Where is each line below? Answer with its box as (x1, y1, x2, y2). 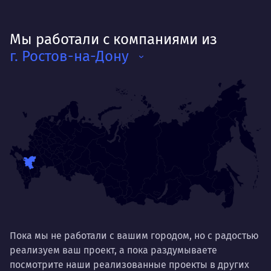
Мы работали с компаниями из (10, 30, 217, 48)
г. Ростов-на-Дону (10, 47, 129, 65)
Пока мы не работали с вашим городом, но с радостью (10, 229, 259, 241)
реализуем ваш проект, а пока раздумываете (10, 244, 217, 256)
